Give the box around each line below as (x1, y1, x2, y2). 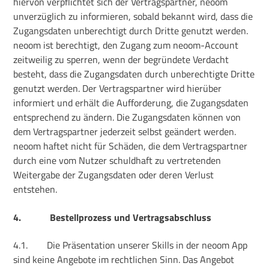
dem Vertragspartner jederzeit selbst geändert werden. (13, 124, 237, 139)
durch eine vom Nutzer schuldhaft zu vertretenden (13, 153, 222, 168)
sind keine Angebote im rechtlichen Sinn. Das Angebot (13, 252, 235, 267)
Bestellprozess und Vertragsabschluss (50, 210, 212, 225)
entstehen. (13, 182, 58, 197)
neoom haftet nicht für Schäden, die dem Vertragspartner (13, 139, 248, 154)
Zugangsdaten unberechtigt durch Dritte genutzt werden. (13, 23, 249, 38)
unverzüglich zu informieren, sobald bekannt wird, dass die (13, 9, 253, 24)
